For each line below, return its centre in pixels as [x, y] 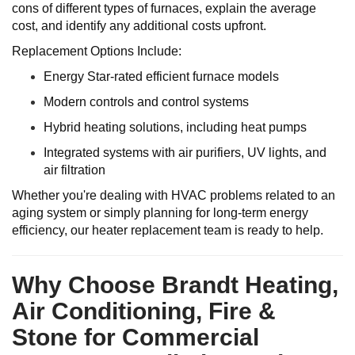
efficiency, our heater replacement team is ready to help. [168, 230]
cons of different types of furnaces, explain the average [164, 8]
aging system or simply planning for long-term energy [160, 213]
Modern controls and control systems [146, 102]
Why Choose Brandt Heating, [175, 285]
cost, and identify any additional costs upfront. [139, 26]
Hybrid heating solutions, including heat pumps [175, 127]
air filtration [74, 170]
